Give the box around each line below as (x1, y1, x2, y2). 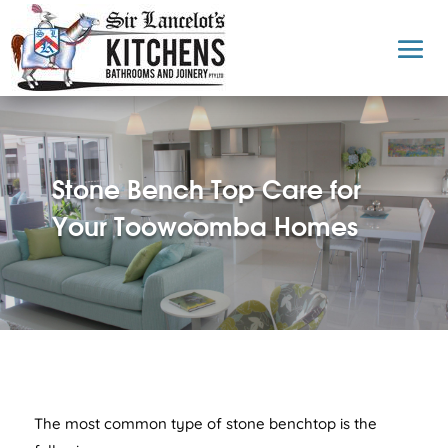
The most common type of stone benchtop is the (33, 413, 377, 433)
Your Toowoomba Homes (51, 209, 358, 242)
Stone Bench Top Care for (51, 172, 361, 205)
